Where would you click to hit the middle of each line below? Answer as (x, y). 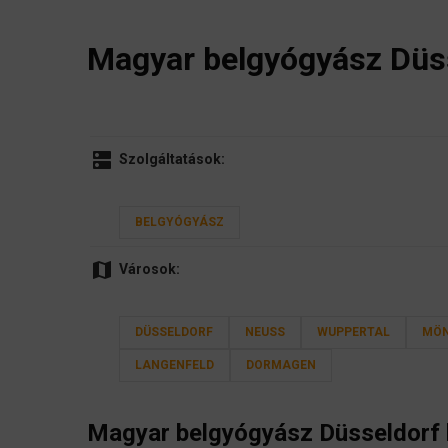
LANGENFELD (174, 365)
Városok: (149, 269)
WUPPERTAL (353, 332)
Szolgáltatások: (172, 159)
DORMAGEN (281, 365)
